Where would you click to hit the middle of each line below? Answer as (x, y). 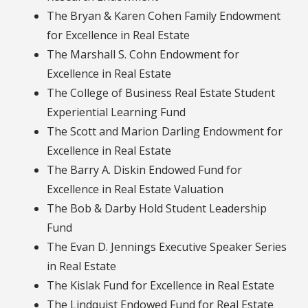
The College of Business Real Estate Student (161, 92)
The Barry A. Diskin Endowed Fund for (144, 169)
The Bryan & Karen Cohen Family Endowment (164, 15)
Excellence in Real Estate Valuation (135, 189)
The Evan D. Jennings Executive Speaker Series (167, 246)
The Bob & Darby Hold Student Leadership (157, 208)
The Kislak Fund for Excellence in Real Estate (161, 285)
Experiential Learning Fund (116, 112)
